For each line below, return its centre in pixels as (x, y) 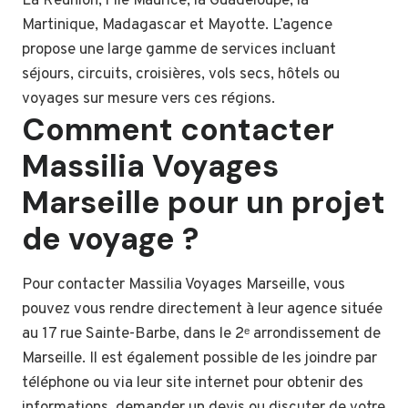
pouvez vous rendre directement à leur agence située (202, 310)
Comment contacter (178, 130)
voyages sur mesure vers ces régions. (148, 100)
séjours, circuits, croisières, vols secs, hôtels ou (181, 75)
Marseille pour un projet (204, 203)
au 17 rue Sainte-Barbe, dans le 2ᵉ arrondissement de (201, 335)
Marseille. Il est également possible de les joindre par (199, 359)
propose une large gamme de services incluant (179, 51)
